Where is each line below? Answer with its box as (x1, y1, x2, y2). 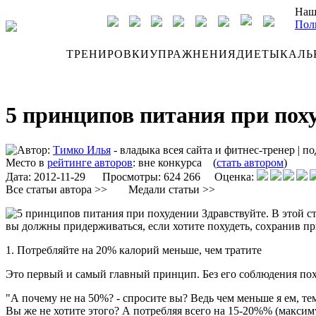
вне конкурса (138, 156, 202, 169)
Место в (6, 156, 47, 169)
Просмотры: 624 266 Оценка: (85, 170, 257, 183)
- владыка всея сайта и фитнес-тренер (111, 143, 295, 156)
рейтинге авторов (47, 156, 133, 169)
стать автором (217, 156, 284, 169)
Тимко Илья (53, 143, 111, 156)
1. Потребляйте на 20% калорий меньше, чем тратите (6, 243, 262, 256)
